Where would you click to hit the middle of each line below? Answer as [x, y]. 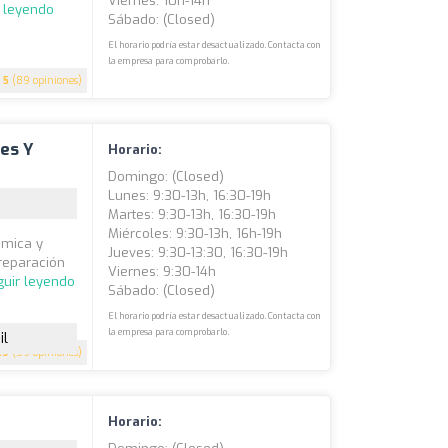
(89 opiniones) [46, 80]
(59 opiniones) [46, 352]
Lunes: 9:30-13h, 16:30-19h [190, 195]
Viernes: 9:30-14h [162, 271]
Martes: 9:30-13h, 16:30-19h [192, 214]
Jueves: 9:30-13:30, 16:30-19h [198, 252]
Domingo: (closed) [166, 176]
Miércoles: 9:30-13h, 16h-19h [195, 233]
